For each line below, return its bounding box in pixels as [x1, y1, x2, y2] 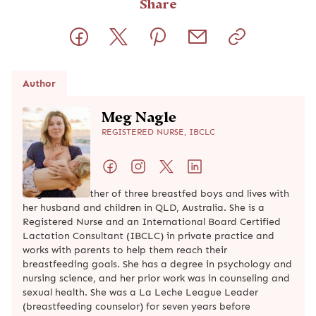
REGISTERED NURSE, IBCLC [102, 126, 215, 137]
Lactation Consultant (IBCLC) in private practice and [23, 229, 274, 241]
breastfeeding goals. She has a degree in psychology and [23, 257, 292, 269]
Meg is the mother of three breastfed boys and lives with [23, 187, 289, 199]
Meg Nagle [102, 108, 176, 126]
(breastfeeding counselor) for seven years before [23, 300, 250, 312]
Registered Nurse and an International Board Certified [23, 215, 281, 227]
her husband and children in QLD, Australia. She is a [23, 201, 265, 213]
